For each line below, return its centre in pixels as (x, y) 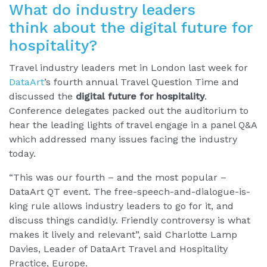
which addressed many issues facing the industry (123, 139)
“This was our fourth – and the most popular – (118, 177)
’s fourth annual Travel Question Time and (142, 82)
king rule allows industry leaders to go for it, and (121, 206)
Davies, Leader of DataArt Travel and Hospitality (118, 249)
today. (22, 153)
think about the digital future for (131, 27)
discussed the (42, 96)
